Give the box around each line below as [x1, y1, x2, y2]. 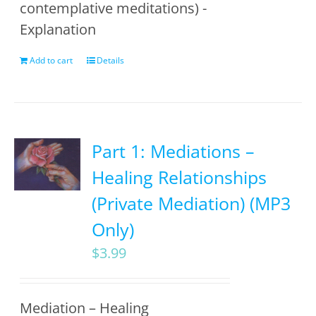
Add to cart [30, 54, 73, 66]
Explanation [20, 20, 97, 39]
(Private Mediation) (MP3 [92, 191, 291, 215]
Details [97, 54, 125, 66]
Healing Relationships [92, 165, 267, 189]
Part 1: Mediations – [92, 139, 255, 163]
